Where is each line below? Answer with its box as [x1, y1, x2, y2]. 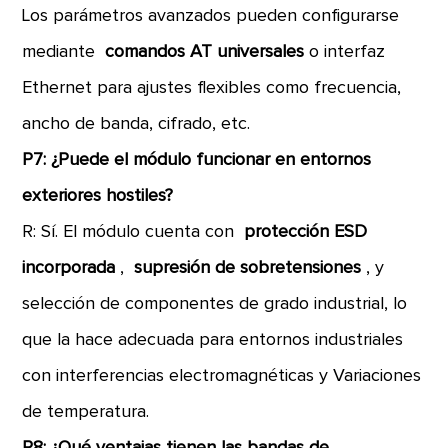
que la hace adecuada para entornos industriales [22, 331, 404, 349]
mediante [22, 43, 106, 61]
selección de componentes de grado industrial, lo [22, 295, 408, 313]
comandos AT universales [105, 43, 310, 61]
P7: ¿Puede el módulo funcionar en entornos [22, 151, 372, 169]
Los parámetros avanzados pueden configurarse [22, 7, 400, 25]
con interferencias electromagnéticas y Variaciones [22, 367, 422, 385]
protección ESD [244, 223, 368, 241]
